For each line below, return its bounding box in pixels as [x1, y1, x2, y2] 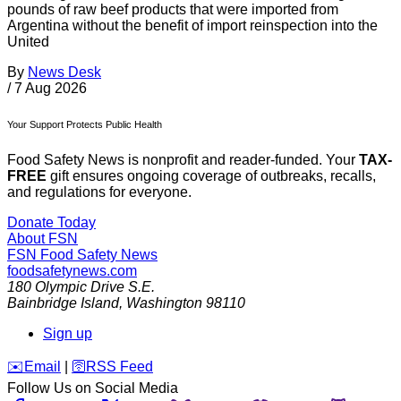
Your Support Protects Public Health [7, 119, 162, 131]
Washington [126, 295, 202, 311]
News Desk [28, 64, 101, 81]
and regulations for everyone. [7, 184, 192, 200]
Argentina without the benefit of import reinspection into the [7, 18, 378, 34]
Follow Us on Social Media [7, 380, 178, 397]
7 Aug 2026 [14, 81, 87, 97]
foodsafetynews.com [7, 263, 137, 279]
